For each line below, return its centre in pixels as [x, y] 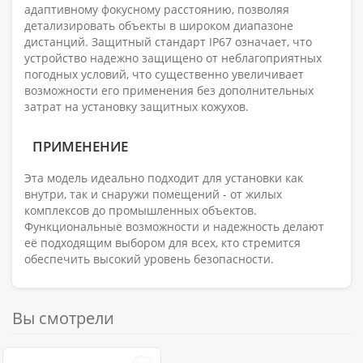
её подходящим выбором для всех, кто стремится [162, 243]
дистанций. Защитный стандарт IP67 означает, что [168, 42]
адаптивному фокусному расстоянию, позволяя [157, 10]
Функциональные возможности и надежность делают [174, 227]
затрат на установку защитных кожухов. [137, 107]
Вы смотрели [63, 318]
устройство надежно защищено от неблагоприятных [173, 58]
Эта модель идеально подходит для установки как [164, 178]
